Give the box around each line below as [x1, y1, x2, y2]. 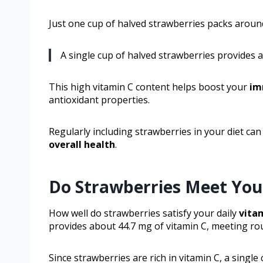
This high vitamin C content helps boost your [49, 80, 249, 94]
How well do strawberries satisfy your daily [49, 207, 239, 220]
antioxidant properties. [49, 93, 150, 107]
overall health [49, 138, 115, 151]
